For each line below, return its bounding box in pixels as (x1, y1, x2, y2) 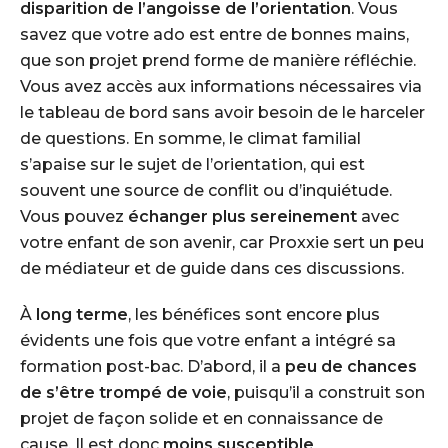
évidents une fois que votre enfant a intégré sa (20, 331, 396, 350)
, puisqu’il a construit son (227, 383, 425, 402)
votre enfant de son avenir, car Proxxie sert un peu (20, 233, 424, 252)
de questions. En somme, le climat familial (20, 129, 361, 148)
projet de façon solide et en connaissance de (20, 409, 383, 428)
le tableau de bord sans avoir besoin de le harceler (20, 103, 425, 122)
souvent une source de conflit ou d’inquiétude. (20, 181, 392, 200)
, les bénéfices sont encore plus (128, 305, 380, 324)
